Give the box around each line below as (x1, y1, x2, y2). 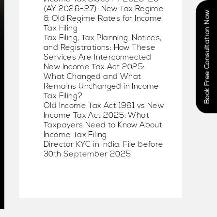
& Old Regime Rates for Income (44, 15, 162, 23)
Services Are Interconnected (44, 53, 152, 62)
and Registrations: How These (44, 44, 156, 52)
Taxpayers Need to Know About (44, 121, 163, 129)
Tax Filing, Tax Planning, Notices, (44, 34, 162, 42)
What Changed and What (44, 73, 141, 81)
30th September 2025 (44, 150, 131, 158)
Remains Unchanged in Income (44, 82, 159, 91)
